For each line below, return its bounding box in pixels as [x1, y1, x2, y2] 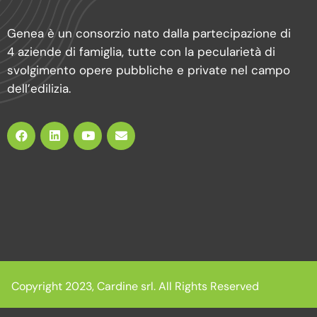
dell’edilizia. [7, 80, 71, 96]
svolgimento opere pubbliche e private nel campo [7, 62, 290, 78]
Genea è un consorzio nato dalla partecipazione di [7, 25, 291, 41]
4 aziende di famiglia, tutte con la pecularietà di [7, 43, 275, 59]
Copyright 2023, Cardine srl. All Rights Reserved [11, 279, 259, 294]
